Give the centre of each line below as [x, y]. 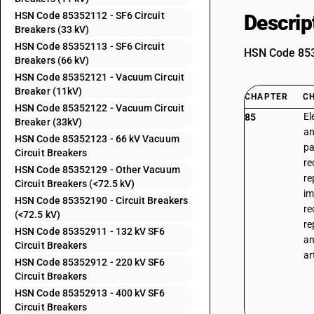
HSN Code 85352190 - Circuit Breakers [102, 200]
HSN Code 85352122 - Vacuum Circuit [100, 108]
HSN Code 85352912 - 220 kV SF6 [90, 262]
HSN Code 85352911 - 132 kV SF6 [90, 231]
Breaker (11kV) [49, 91]
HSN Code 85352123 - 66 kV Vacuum [97, 139]
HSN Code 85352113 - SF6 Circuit [90, 46]
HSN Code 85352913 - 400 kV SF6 [90, 293]
